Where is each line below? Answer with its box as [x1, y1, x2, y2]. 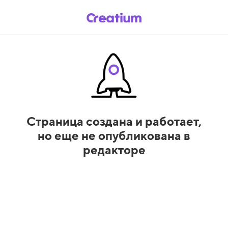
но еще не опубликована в [38, 128, 190, 142]
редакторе [82, 142, 146, 157]
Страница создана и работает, [26, 113, 202, 128]
